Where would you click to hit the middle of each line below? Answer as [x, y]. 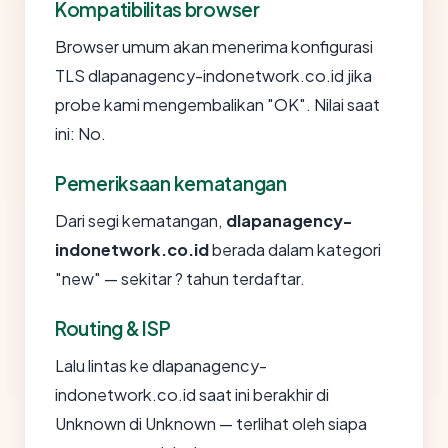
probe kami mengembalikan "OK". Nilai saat [217, 104]
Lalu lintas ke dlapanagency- [161, 365]
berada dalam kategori [295, 249]
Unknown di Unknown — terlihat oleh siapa [211, 423]
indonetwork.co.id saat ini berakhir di [192, 394]
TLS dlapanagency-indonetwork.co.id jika [213, 75]
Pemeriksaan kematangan [171, 183]
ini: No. [80, 133]
